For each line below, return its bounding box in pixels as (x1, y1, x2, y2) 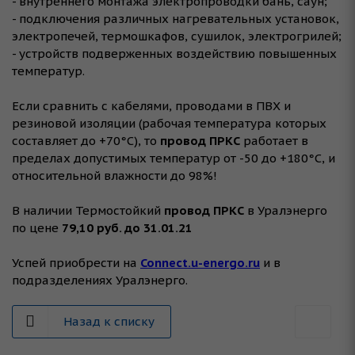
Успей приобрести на (12, 255, 140, 271)
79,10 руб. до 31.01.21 (62, 220, 193, 236)
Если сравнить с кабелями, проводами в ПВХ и (12, 98, 291, 114)
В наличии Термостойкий (12, 203, 164, 219)
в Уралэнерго (244, 203, 327, 219)
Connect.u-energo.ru (140, 255, 260, 271)
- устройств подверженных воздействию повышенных (12, 46, 337, 62)
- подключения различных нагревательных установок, (12, 11, 339, 27)
